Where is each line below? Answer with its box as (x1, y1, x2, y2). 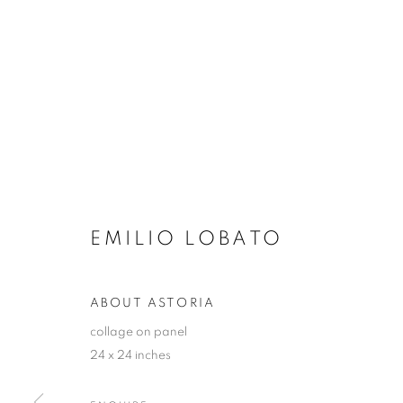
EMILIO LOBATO (90, 228, 283, 248)
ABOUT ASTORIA (90, 297, 216, 309)
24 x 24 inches (90, 349, 171, 362)
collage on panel (90, 326, 187, 338)
